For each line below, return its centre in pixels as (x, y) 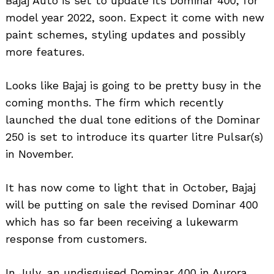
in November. (39, 154)
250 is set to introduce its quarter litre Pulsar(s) (134, 137)
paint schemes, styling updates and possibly (125, 35)
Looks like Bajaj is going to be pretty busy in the (133, 86)
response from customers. (76, 239)
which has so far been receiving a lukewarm (122, 222)
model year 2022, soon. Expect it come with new (135, 18)
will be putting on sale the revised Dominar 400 (132, 205)
